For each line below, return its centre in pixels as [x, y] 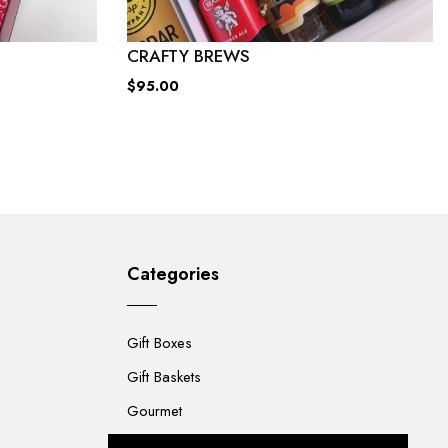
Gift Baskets [164, 377]
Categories [173, 274]
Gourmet [154, 411]
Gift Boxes [159, 343]
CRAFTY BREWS [188, 56]
